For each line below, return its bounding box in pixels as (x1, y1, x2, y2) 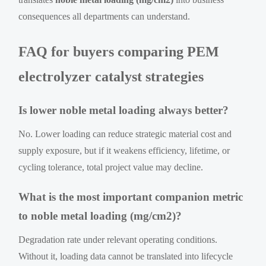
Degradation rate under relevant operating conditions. (18, 234, 218, 245)
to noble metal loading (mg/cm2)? (18, 209, 182, 222)
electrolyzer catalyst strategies (18, 68, 204, 84)
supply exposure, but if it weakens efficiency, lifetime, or (18, 145, 230, 156)
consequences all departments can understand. (18, 11, 191, 21)
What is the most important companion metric (18, 190, 243, 203)
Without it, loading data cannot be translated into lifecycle (18, 251, 233, 261)
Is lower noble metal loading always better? (18, 103, 229, 116)
